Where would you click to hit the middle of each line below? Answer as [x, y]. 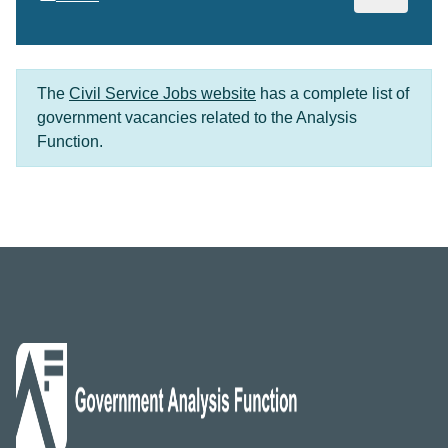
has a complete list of [332, 93]
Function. [70, 141]
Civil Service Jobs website [162, 93]
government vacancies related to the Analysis [197, 117]
